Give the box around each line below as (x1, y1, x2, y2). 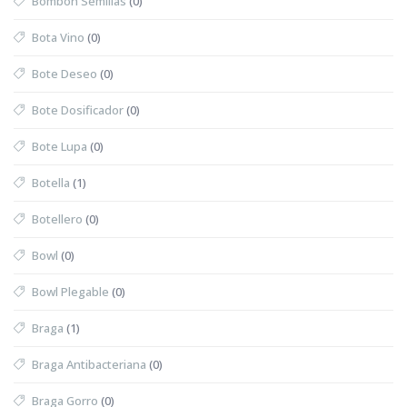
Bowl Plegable (32, 283, 109, 300)
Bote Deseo (32, 65, 97, 82)
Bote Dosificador (32, 101, 124, 118)
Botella (32, 174, 70, 191)
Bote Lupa (32, 137, 87, 154)
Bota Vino (32, 28, 84, 45)
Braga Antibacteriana (32, 355, 146, 372)
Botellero (32, 210, 83, 227)
